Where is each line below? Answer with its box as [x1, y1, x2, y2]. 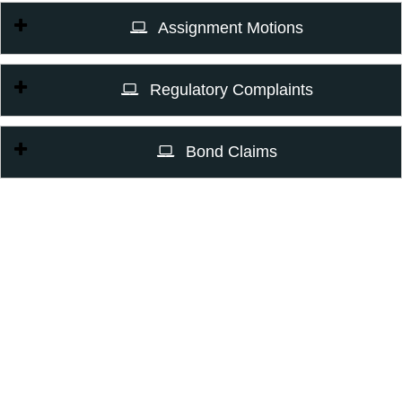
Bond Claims [180, 143, 277, 161]
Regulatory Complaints [144, 81, 313, 99]
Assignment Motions [154, 19, 303, 37]
